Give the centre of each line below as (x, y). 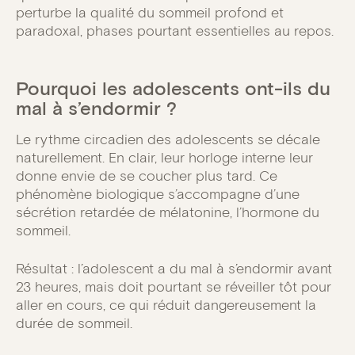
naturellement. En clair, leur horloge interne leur (164, 158)
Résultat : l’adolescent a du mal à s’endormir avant (174, 269)
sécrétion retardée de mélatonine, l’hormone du (168, 212)
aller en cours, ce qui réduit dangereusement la (166, 305)
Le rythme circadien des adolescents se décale (168, 139)
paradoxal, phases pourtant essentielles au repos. (175, 31)
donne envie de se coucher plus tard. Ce (147, 176)
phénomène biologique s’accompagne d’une (158, 194)
